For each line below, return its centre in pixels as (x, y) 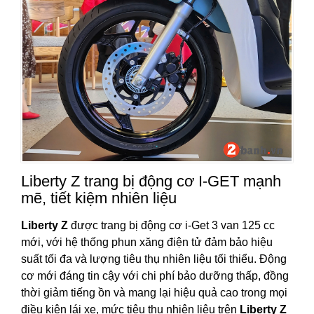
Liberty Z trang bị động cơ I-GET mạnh (151, 182)
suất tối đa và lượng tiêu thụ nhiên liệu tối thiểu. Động (154, 259)
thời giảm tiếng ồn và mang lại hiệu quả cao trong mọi (154, 293)
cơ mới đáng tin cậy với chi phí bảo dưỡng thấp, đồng (155, 276)
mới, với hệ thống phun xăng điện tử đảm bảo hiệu (147, 243)
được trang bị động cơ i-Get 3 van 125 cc (171, 226)
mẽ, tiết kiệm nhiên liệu (99, 198)
